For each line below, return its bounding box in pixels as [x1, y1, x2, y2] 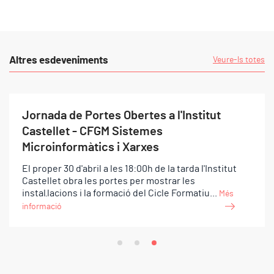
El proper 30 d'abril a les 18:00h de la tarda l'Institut [22, 163, 237, 174]
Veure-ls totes [213, 55, 265, 64]
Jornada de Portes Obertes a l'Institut [22, 109, 221, 122]
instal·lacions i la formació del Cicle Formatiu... [22, 188, 219, 198]
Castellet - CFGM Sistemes [22, 125, 163, 138]
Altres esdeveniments [9, 54, 108, 65]
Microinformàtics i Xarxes [22, 141, 159, 154]
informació [22, 202, 62, 211]
